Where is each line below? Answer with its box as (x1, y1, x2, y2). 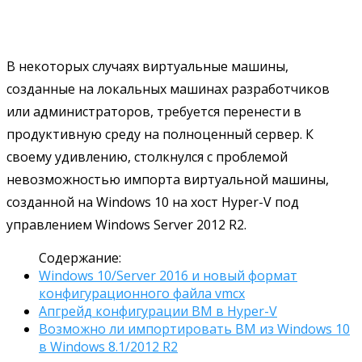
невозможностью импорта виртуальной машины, (6, 170, 329, 188)
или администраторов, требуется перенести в (6, 102, 301, 120)
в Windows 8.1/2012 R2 (39, 337, 178, 356)
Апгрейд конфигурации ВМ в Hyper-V (39, 301, 277, 320)
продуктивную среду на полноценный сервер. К (6, 124, 314, 143)
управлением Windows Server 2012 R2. (6, 215, 246, 234)
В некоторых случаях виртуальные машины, (6, 57, 288, 75)
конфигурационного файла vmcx (39, 284, 245, 302)
